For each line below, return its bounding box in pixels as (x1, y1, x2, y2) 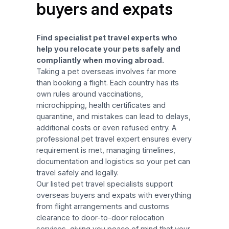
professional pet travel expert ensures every (36, 134, 192, 143)
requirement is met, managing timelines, (36, 145, 175, 154)
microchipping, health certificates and (36, 100, 166, 109)
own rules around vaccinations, (36, 89, 143, 98)
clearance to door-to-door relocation (36, 213, 164, 222)
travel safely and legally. (36, 168, 119, 177)
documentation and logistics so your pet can (36, 156, 190, 166)
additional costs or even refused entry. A (36, 123, 176, 132)
